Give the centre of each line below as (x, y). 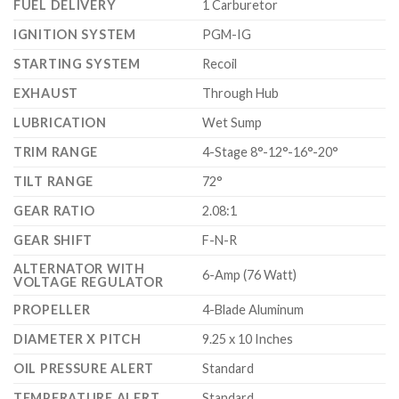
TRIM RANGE (56, 151)
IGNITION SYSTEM (75, 34)
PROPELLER (52, 309)
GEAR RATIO (55, 210)
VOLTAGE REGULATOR (89, 281)
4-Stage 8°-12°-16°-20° (271, 151)
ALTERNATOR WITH (79, 268)
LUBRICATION (60, 122)
